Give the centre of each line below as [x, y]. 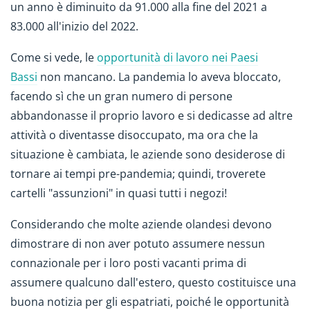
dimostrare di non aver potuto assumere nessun [138, 243]
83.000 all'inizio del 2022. [76, 27]
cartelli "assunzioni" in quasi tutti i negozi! [119, 193]
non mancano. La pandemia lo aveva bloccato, [159, 77]
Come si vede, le [54, 58]
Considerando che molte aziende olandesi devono [141, 224]
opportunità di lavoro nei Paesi [177, 58]
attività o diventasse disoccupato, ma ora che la [134, 135]
